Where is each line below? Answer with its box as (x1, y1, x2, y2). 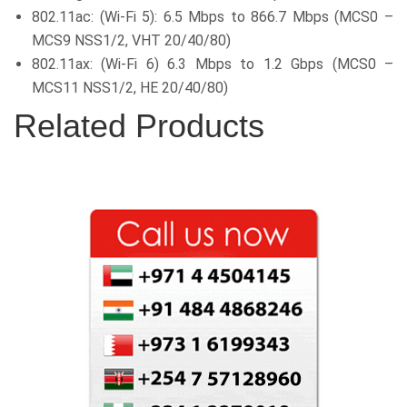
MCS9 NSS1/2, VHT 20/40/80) (32, 32, 231, 49)
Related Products (14, 107, 264, 144)
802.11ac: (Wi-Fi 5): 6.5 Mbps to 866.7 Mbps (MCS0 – (32, 8, 393, 25)
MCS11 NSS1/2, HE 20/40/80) (32, 79, 228, 96)
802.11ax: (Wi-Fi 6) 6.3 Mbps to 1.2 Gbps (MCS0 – (32, 55, 393, 73)
